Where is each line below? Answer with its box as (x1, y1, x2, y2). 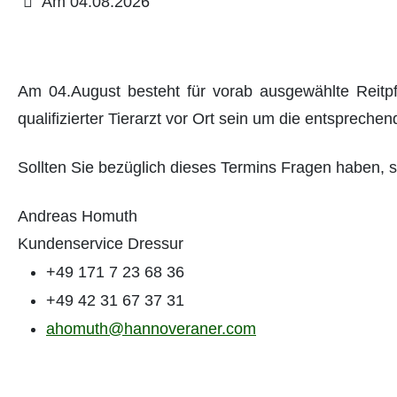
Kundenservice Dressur (18, 234, 183, 253)
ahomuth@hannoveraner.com (46, 319, 256, 338)
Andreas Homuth (18, 206, 137, 225)
